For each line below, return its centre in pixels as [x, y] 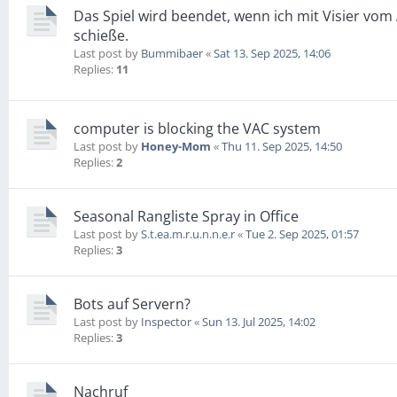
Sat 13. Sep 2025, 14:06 [272, 53]
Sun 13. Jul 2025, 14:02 [259, 322]
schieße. [101, 35]
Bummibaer [172, 53]
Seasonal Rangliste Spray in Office [186, 217]
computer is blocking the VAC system [197, 129]
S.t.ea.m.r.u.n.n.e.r [188, 234]
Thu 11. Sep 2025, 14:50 [282, 147]
